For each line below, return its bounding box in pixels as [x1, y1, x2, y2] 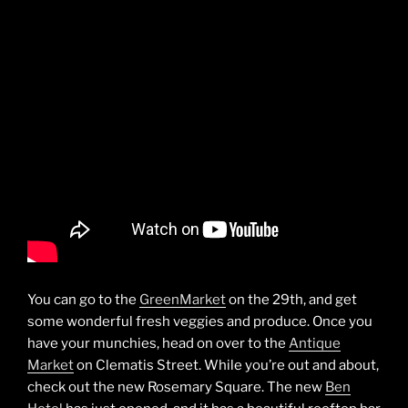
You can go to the [27, 291, 139, 309]
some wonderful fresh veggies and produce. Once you [27, 313, 372, 331]
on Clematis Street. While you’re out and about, [74, 357, 379, 374]
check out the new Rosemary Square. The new [27, 379, 325, 396]
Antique [289, 335, 341, 352]
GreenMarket [139, 291, 226, 309]
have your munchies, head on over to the [27, 335, 289, 352]
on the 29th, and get [226, 291, 357, 309]
